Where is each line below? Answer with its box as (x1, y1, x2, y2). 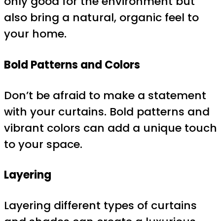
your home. (4, 26, 67, 42)
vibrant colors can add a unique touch (4, 120, 217, 136)
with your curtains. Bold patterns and (4, 104, 210, 119)
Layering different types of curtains (4, 198, 197, 214)
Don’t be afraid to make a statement (4, 87, 206, 103)
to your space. (4, 136, 82, 152)
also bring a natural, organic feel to (4, 10, 199, 26)
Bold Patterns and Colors (4, 57, 140, 73)
